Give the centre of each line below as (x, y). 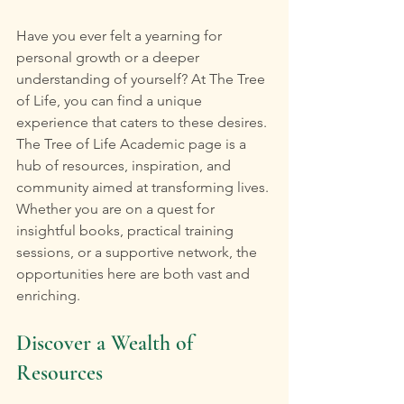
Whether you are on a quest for (117, 209)
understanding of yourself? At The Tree (142, 79)
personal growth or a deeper (110, 58)
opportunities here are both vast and (135, 274)
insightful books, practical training (127, 231)
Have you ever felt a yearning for (121, 36)
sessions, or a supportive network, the (138, 252)
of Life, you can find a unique (111, 101)
